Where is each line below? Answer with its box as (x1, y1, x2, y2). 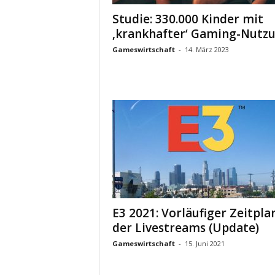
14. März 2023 (184, 45, 229, 54)
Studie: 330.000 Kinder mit (112, 11, 263, 27)
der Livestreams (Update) (112, 220, 259, 236)
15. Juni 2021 (184, 239, 225, 248)
